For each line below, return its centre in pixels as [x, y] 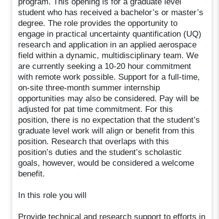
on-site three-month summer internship [89, 88]
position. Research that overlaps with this [94, 141]
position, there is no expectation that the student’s [109, 120]
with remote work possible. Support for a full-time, [109, 77]
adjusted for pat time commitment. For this [96, 109]
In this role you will [53, 195]
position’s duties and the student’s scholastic [100, 152]
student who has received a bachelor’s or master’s [111, 12]
